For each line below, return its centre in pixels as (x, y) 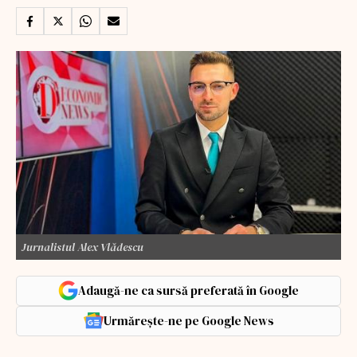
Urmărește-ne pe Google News (188, 320)
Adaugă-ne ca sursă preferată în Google (188, 290)
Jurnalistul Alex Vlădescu (82, 247)
